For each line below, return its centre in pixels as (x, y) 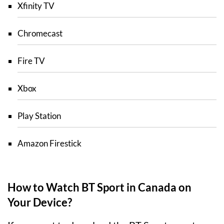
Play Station (39, 116)
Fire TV (31, 61)
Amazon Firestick (49, 143)
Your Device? (40, 202)
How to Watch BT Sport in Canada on (99, 187)
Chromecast (40, 33)
